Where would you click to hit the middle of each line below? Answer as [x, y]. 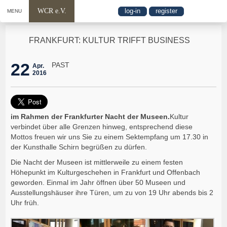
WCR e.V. [52, 11]
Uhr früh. [26, 202]
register [166, 11]
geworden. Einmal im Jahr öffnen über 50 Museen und [98, 182]
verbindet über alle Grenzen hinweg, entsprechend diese [102, 126]
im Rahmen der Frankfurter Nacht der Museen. [90, 116]
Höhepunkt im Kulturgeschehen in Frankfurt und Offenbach [106, 172]
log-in [132, 11]
